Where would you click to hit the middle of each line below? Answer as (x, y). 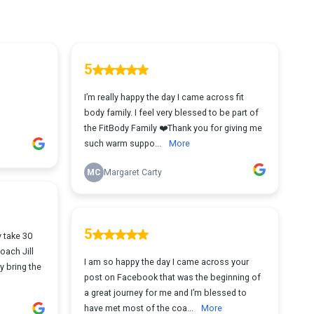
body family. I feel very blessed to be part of (171, 112)
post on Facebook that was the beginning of (172, 277)
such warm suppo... (123, 143)
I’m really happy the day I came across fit (164, 97)
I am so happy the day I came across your (166, 262)
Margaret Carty (132, 172)
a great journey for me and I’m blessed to (165, 293)
